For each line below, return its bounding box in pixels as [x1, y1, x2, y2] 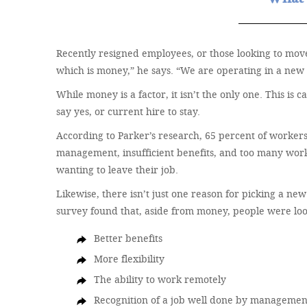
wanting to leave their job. [56, 163, 179, 176]
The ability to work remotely [94, 273, 227, 286]
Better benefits [94, 232, 163, 245]
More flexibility [94, 252, 165, 265]
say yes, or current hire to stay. [56, 105, 201, 118]
